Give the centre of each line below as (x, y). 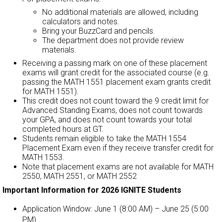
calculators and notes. (82, 21)
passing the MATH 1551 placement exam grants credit (116, 82)
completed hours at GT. (63, 129)
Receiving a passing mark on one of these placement (115, 63)
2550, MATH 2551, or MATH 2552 (80, 176)
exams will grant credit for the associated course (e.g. (116, 72)
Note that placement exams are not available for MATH (118, 166)
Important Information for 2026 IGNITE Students (92, 190)
